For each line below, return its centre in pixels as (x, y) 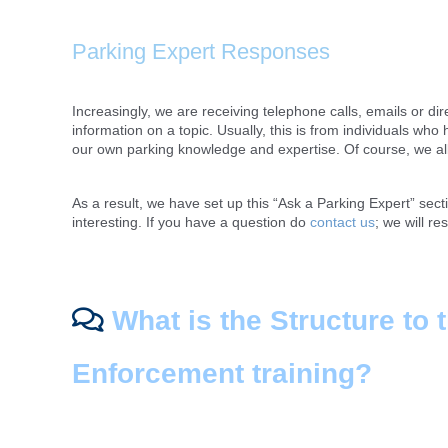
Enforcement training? (222, 373)
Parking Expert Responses (201, 51)
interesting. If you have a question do (191, 222)
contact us (342, 222)
